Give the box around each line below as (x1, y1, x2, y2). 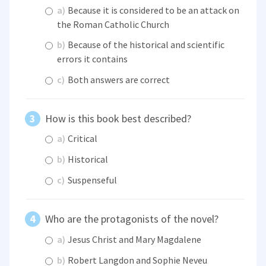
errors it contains (57, 52, 128, 65)
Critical (66, 132, 98, 145)
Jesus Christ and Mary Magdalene (66, 233, 202, 245)
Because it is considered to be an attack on (66, 4, 240, 16)
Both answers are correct (66, 73, 170, 85)
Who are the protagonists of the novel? (45, 212, 219, 226)
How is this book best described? (45, 111, 192, 125)
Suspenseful (66, 174, 118, 186)
